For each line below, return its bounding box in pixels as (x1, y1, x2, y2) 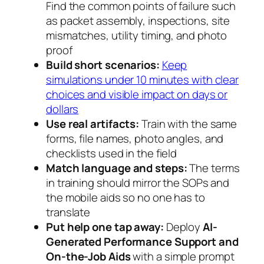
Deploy (163, 219, 203, 235)
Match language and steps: (46, 160, 187, 176)
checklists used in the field (46, 145, 177, 161)
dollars (46, 101, 79, 117)
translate (46, 204, 91, 220)
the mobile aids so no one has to (46, 189, 205, 205)
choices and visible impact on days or (46, 86, 228, 102)
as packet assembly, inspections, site (46, 12, 230, 28)
